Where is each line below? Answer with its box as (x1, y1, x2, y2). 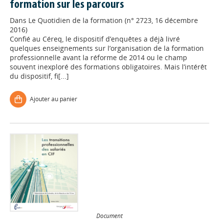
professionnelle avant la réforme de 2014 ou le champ (10, 53, 187, 62)
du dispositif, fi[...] (10, 71, 69, 81)
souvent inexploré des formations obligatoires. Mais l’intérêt (10, 62, 207, 71)
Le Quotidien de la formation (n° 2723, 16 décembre (28, 16, 198, 25)
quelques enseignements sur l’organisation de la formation (10, 44, 204, 53)
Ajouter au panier (30, 95, 77, 103)
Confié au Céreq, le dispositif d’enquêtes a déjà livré (10, 34, 180, 44)
